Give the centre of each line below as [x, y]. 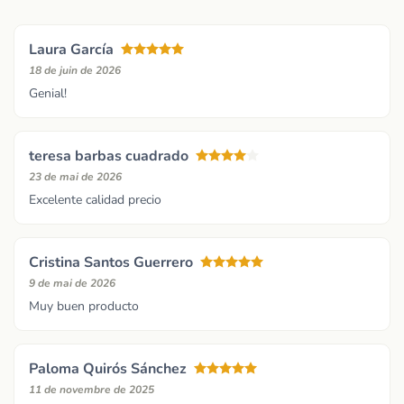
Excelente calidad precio [95, 200]
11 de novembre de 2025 [92, 390]
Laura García [71, 50]
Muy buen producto [84, 307]
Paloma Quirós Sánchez [108, 369]
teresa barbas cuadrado [109, 156]
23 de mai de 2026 [75, 177]
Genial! [48, 94]
